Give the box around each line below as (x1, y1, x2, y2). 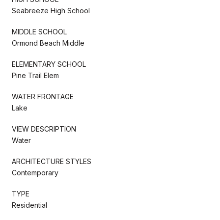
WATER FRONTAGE (12, 92, 74, 101)
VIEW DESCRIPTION (12, 124, 76, 133)
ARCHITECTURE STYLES (12, 157, 91, 165)
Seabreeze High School (12, 6, 90, 15)
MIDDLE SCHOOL (12, 27, 67, 36)
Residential (12, 200, 47, 209)
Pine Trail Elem (12, 71, 59, 80)
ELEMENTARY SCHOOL (12, 59, 86, 68)
